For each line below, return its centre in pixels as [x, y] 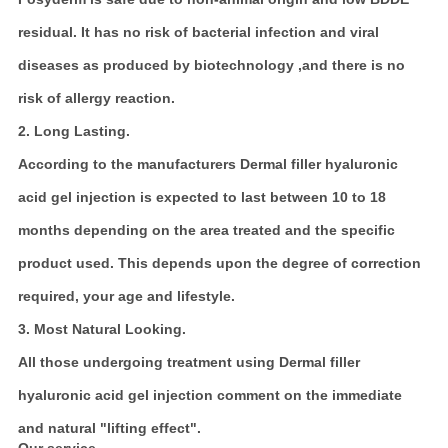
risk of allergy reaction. [96, 98]
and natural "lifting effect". [109, 428]
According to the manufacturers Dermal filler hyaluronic [207, 164]
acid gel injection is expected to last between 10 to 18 [201, 197]
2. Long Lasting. [73, 131]
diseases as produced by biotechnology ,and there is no [211, 65]
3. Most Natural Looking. [101, 329]
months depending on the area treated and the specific [206, 230]
